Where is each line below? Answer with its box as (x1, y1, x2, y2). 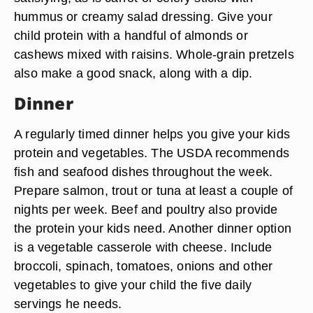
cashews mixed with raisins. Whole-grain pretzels (14, 47, 294, 61)
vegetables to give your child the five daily (14, 277, 252, 292)
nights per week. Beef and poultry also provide (14, 202, 278, 217)
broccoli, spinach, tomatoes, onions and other (14, 259, 273, 273)
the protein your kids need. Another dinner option (14, 221, 292, 235)
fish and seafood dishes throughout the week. (14, 164, 273, 179)
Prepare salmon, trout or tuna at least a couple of (14, 183, 293, 198)
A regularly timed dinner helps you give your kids (14, 126, 291, 141)
